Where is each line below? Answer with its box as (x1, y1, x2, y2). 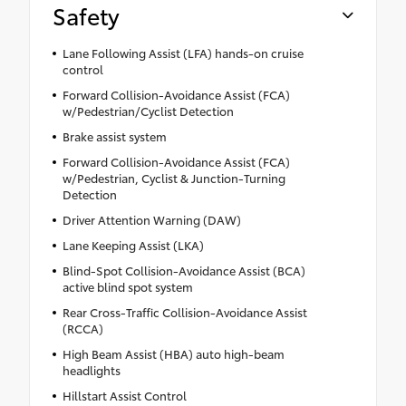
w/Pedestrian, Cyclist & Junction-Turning (62, 169, 285, 187)
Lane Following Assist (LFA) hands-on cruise (62, 44, 304, 62)
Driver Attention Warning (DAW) (62, 211, 241, 228)
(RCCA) (62, 320, 103, 337)
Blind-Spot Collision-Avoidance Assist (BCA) (62, 262, 305, 279)
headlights (62, 362, 121, 379)
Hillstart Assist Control (62, 387, 187, 404)
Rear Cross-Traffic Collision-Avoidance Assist (62, 304, 307, 321)
